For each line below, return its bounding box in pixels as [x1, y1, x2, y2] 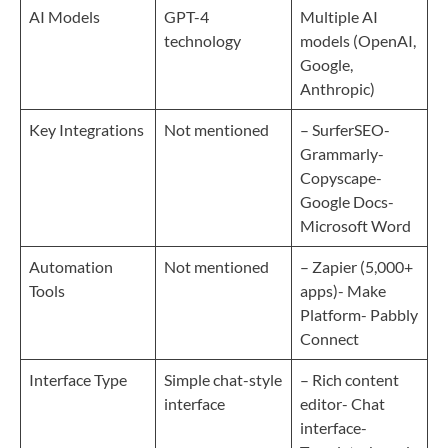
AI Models [29, 6, 100, 26]
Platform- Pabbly [300, 304, 418, 324]
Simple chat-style [164, 369, 282, 389]
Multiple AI [300, 6, 378, 26]
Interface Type [29, 369, 127, 389]
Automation [29, 256, 113, 276]
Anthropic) [300, 78, 375, 98]
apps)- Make [300, 280, 386, 300]
